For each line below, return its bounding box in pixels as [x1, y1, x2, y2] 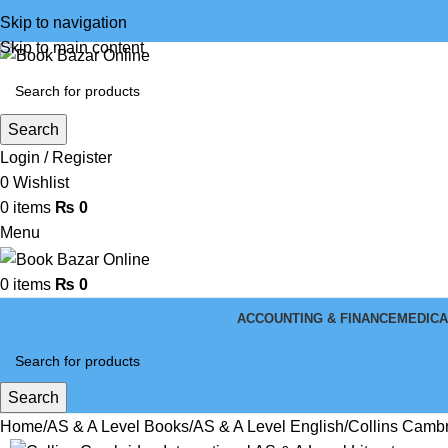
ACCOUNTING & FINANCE [236, 310, 397, 326]
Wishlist [13, 174, 69, 192]
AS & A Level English [193, 417, 344, 435]
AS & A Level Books [47, 417, 189, 435]
